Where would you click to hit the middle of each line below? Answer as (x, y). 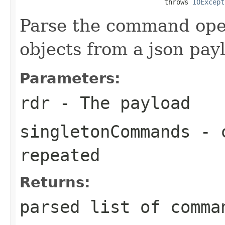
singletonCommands (105, 131)
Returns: (55, 182)
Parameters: (70, 78)
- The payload (120, 103)
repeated (60, 155)
